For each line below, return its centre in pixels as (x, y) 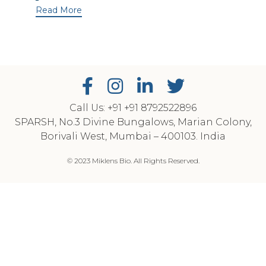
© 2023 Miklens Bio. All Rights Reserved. (133, 161)
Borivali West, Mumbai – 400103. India (133, 137)
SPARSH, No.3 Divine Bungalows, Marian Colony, (133, 122)
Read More (59, 10)
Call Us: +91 (97, 108)
